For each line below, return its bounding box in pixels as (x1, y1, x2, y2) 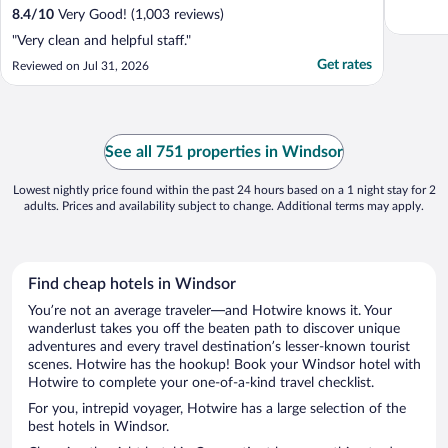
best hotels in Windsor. (28, 420, 169, 435)
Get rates (317, 58, 372, 73)
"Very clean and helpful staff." (12, 34, 191, 49)
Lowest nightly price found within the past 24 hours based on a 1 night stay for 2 (12, 184, 436, 197)
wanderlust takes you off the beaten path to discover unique (28, 322, 400, 337)
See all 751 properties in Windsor (105, 144, 343, 161)
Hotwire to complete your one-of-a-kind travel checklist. (28, 376, 374, 391)
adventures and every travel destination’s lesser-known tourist (28, 340, 410, 355)
